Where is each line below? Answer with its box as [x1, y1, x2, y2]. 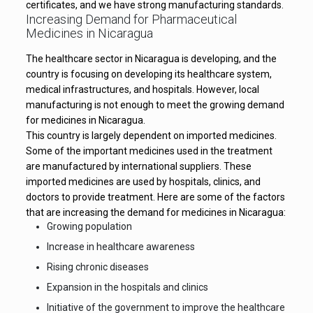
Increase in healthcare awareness [46, 241, 195, 252]
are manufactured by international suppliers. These [25, 161, 252, 172]
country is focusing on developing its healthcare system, [25, 68, 272, 80]
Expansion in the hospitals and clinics [46, 282, 208, 293]
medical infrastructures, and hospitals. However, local [25, 84, 259, 95]
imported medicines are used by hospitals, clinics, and [25, 176, 261, 187]
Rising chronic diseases [46, 261, 149, 272]
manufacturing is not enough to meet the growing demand [25, 99, 284, 110]
